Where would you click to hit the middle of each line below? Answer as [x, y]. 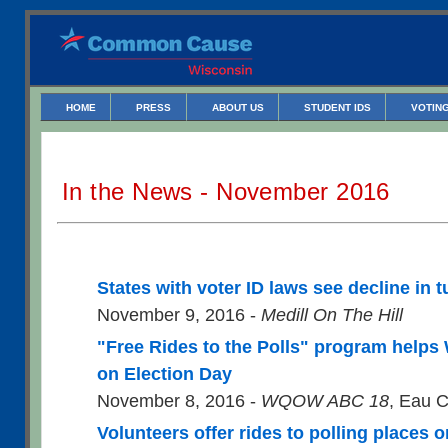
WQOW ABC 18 [325, 400]
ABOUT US [237, 108]
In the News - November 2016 [226, 192]
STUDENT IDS [337, 108]
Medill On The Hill [332, 314]
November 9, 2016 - [179, 314]
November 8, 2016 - [179, 400]
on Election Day [164, 373]
